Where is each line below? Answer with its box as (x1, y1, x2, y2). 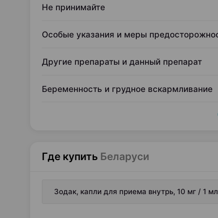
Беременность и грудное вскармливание (42, 84, 213, 94)
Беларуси (100, 150, 149, 163)
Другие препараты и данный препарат (42, 57, 202, 67)
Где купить (42, 150, 98, 163)
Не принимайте (42, 2, 105, 12)
